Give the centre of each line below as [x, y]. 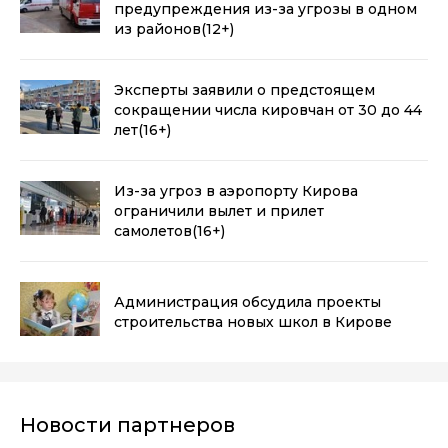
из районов [157, 28]
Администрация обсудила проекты [247, 301]
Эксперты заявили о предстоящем [244, 89]
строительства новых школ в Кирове [253, 321]
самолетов [153, 230]
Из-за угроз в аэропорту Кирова [236, 190]
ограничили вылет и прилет [219, 210]
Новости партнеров [127, 424]
